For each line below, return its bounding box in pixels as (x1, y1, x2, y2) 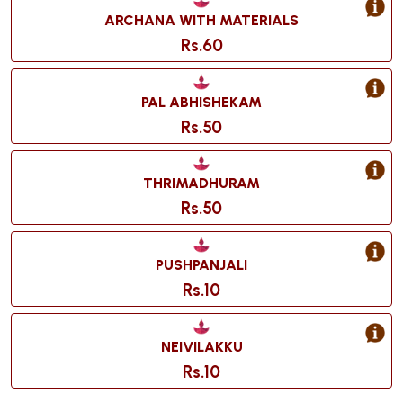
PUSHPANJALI (156, 256, 247, 274)
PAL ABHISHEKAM (141, 93, 262, 111)
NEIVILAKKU (160, 337, 243, 355)
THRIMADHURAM (143, 175, 260, 193)
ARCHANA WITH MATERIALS (104, 12, 299, 30)
